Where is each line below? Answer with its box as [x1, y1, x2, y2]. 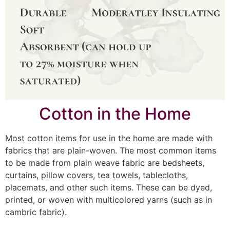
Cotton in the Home [39, 103, 191, 124]
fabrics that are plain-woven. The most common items [5, 145, 216, 156]
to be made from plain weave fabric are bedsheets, [5, 157, 204, 168]
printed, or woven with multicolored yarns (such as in [5, 194, 212, 205]
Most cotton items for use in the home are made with [5, 132, 213, 143]
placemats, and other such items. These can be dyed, [5, 182, 212, 193]
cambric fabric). [5, 206, 67, 217]
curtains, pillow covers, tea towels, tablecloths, [5, 169, 188, 180]
